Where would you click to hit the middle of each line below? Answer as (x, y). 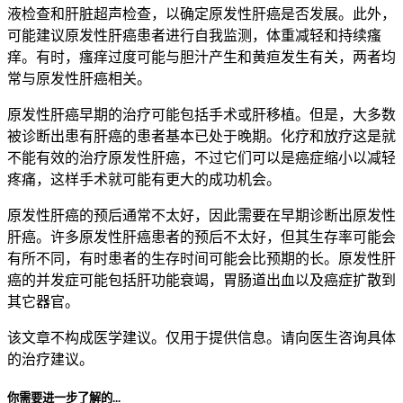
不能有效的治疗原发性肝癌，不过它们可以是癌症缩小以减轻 (201, 157)
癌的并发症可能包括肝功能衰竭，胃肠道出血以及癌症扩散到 (201, 280)
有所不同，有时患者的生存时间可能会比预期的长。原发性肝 (201, 258)
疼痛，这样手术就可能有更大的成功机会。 (144, 179)
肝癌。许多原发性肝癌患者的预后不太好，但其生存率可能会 (201, 237)
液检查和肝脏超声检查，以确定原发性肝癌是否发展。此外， (201, 13)
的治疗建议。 (50, 359)
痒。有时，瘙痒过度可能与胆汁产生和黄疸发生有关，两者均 (201, 57)
